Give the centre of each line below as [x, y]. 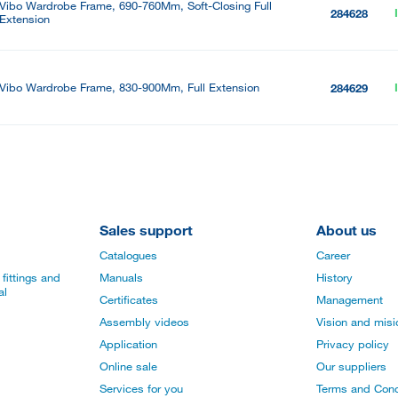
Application [128, 344]
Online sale [128, 366]
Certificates [129, 300]
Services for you [141, 389]
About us [346, 230]
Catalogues [128, 255]
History [334, 278]
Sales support [146, 230]
